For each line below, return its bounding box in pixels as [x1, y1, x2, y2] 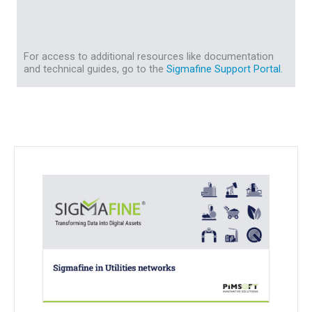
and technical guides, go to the [24, 62, 166, 75]
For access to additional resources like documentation [24, 49, 274, 63]
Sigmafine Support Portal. [166, 62, 283, 75]
